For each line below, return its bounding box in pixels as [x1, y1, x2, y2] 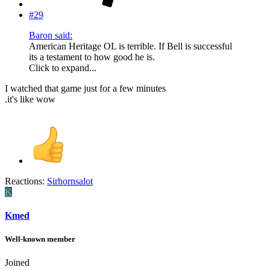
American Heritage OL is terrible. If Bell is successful [29, 40, 232, 51]
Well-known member [5, 234, 75, 244]
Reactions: [5, 175, 45, 186]
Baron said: [29, 30, 72, 40]
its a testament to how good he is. [29, 51, 155, 62]
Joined [5, 257, 30, 268]
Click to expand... [29, 62, 96, 73]
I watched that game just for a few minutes [5, 83, 166, 93]
